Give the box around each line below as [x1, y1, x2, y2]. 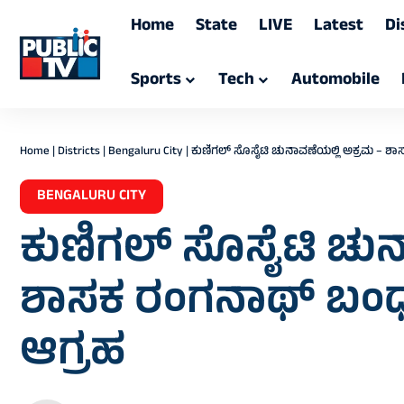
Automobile [291, 67, 381, 95]
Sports [131, 67, 182, 95]
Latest [314, 13, 364, 41]
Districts [58, 142, 100, 162]
